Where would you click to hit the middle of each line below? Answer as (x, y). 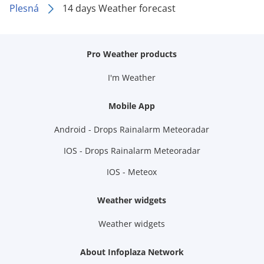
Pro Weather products (132, 54)
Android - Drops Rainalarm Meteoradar (132, 129)
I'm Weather (132, 77)
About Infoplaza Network (132, 252)
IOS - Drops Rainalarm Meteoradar (132, 151)
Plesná (24, 8)
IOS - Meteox (132, 172)
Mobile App (132, 106)
